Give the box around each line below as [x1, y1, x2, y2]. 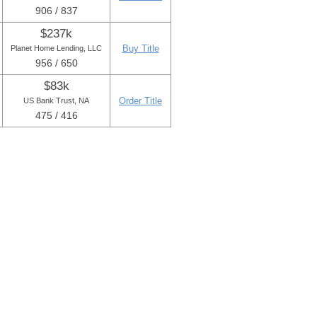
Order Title [119, 96, 162, 106]
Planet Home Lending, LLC [11, 44, 102, 52]
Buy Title [122, 43, 159, 54]
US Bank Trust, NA [23, 96, 89, 105]
